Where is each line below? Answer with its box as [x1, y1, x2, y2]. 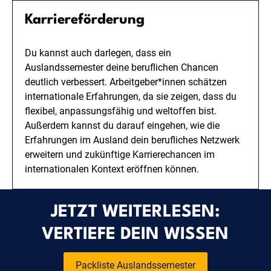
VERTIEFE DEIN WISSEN [42, 226, 229, 243]
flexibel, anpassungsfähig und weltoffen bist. [25, 105, 217, 117]
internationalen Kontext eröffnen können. [25, 163, 199, 175]
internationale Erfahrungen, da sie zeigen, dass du [25, 90, 237, 102]
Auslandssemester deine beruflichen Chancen [25, 61, 218, 73]
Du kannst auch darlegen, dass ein [25, 47, 171, 59]
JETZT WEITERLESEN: [50, 203, 220, 221]
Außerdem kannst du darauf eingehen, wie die [25, 119, 220, 131]
